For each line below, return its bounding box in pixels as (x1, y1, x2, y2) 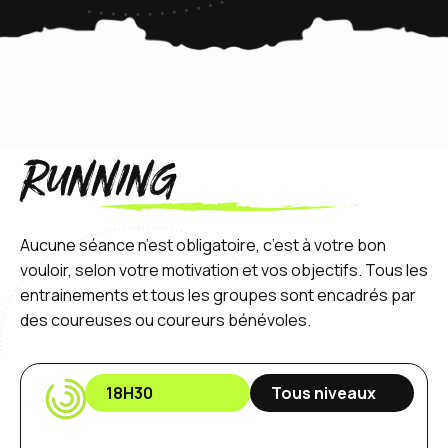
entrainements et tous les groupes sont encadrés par (20, 283, 416, 306)
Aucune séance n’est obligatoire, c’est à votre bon (20, 233, 386, 256)
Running (20, 166, 175, 207)
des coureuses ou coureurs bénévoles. (20, 308, 311, 331)
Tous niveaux (270, 381, 376, 404)
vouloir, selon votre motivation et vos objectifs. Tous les (20, 258, 428, 281)
